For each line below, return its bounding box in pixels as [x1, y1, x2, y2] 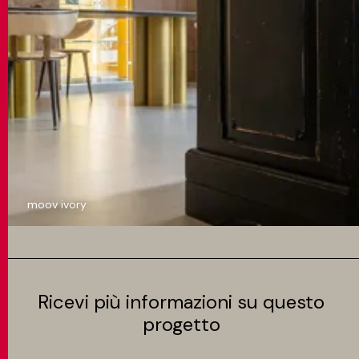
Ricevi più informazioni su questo [38, 289, 325, 314]
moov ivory [27, 197, 87, 212]
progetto [142, 312, 220, 337]
